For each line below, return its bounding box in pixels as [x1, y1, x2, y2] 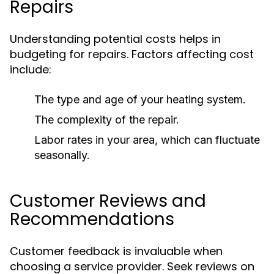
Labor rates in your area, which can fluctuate [34, 133, 260, 146]
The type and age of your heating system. [34, 93, 246, 106]
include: [10, 62, 51, 77]
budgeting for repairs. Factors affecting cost [10, 46, 254, 62]
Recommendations [10, 207, 174, 231]
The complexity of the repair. [34, 113, 179, 126]
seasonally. [34, 149, 90, 161]
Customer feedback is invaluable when [10, 243, 223, 259]
